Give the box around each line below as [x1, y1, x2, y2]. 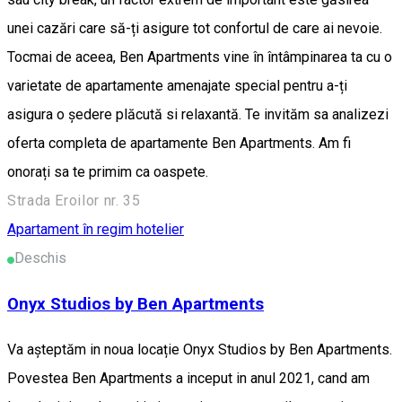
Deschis [14, 249, 66, 267]
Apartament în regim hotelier [7, 221, 184, 239]
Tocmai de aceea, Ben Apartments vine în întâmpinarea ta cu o [7, 48, 392, 66]
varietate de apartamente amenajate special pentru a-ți [7, 77, 347, 95]
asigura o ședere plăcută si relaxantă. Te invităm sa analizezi [7, 106, 389, 124]
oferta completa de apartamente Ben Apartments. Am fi [7, 135, 351, 153]
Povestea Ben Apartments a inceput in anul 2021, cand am [7, 369, 370, 387]
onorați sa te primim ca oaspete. [7, 163, 208, 181]
